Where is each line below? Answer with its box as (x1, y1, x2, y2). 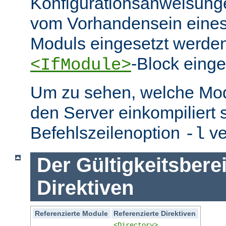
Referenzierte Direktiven (114, 209, 196, 217)
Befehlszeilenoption (30, 123, 185, 143)
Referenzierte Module (35, 209, 108, 217)
